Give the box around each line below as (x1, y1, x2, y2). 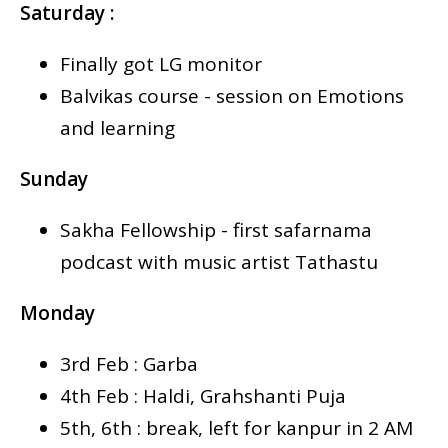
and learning (60, 115, 175, 142)
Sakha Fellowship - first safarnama (60, 217, 372, 244)
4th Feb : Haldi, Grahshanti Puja (60, 383, 346, 410)
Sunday (20, 166, 88, 193)
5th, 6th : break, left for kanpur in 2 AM (60, 415, 413, 442)
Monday (20, 300, 95, 327)
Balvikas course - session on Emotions (60, 83, 404, 110)
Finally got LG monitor (60, 51, 262, 78)
